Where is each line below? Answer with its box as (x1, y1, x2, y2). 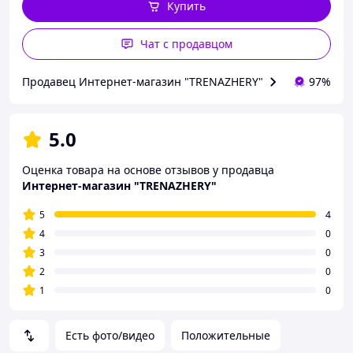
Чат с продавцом (139, 36, 232, 51)
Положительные (181, 328, 270, 343)
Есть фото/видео (65, 328, 154, 343)
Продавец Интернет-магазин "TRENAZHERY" (22, 74, 263, 89)
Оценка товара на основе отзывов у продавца (22, 162, 274, 177)
